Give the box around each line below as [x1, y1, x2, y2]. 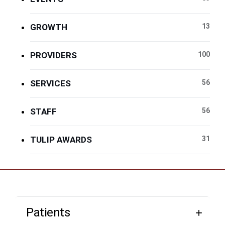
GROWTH [30, 22, 67, 33]
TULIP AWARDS [30, 135, 92, 145]
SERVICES [30, 78, 71, 89]
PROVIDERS [30, 50, 77, 61]
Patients [26, 205, 70, 220]
